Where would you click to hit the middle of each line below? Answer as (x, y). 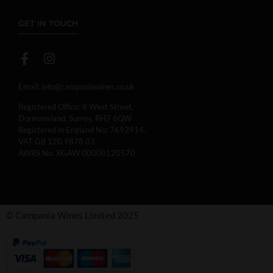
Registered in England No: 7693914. (82, 130)
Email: (29, 86)
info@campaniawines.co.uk (88, 86)
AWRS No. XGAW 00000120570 (77, 153)
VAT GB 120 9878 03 (57, 142)
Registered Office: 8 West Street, (76, 107)
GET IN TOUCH (48, 23)
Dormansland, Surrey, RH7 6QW (75, 119)
